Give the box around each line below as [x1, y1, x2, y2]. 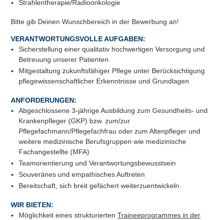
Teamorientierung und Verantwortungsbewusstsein [19, 159, 176, 167]
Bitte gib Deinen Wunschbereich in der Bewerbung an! [11, 17, 179, 26]
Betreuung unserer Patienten [19, 55, 109, 63]
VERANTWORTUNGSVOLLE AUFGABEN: [11, 34, 146, 43]
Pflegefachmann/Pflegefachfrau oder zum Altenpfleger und [19, 127, 201, 135]
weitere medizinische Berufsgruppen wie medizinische [19, 137, 187, 145]
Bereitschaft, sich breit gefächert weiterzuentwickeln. [19, 181, 182, 190]
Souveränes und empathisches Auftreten [19, 170, 145, 178]
